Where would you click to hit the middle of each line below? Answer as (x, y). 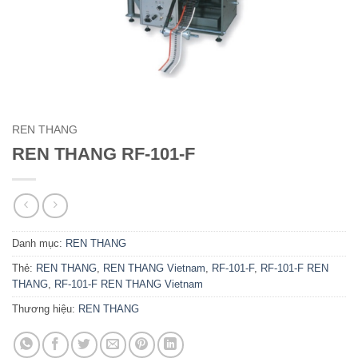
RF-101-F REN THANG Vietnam (129, 284)
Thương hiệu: (45, 309)
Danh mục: (39, 244)
